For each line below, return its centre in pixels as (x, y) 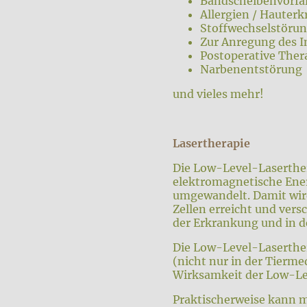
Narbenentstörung (251, 70)
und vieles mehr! (218, 94)
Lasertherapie (211, 144)
